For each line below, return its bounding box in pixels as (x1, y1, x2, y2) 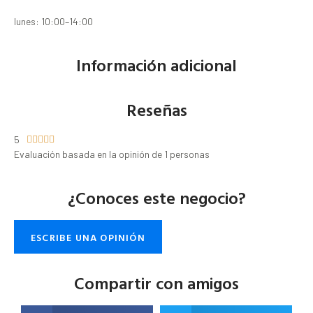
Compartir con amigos (74, 270, 239, 296)
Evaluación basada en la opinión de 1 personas (14, 148, 210, 161)
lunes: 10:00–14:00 (14, 15, 93, 28)
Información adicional (76, 52, 237, 78)
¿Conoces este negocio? (67, 185, 246, 211)
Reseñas (126, 97, 187, 123)
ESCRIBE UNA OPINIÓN (31, 230, 145, 245)
